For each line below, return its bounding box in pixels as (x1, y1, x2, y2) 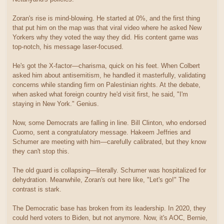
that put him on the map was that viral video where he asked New (12, 24, 201, 32)
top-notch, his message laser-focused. (12, 43, 123, 51)
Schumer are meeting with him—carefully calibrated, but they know (12, 138, 206, 146)
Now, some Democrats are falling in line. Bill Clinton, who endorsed (12, 119, 206, 127)
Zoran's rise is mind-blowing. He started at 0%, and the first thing (12, 14, 200, 22)
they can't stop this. (12, 147, 69, 155)
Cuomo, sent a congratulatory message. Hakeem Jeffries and (12, 128, 190, 136)
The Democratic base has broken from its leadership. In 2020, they (12, 204, 206, 212)
